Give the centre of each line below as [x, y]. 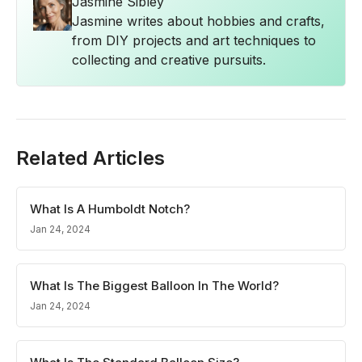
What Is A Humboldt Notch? [110, 209]
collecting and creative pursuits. [169, 60]
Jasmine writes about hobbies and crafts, [198, 21]
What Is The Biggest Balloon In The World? [154, 286]
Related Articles [90, 158]
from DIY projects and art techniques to [194, 40]
